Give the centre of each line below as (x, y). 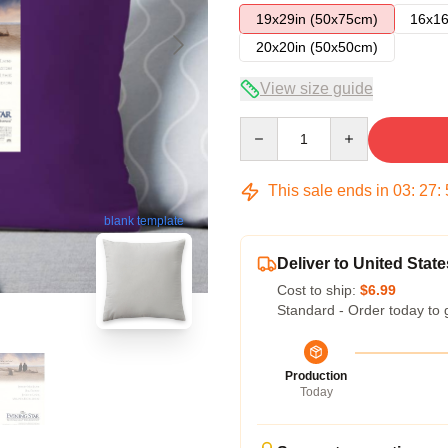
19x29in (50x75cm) (317, 19)
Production (316, 376)
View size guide (316, 88)
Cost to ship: (318, 290)
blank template (144, 221)
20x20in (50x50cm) (317, 47)
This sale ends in (328, 190)
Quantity (265, 126)
